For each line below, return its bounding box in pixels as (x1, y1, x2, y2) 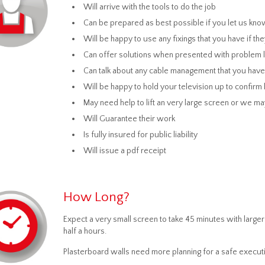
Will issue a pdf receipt (83, 146, 166, 156)
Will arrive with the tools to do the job (83, 2, 216, 12)
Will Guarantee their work (83, 114, 175, 124)
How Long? (63, 189, 130, 205)
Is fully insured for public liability (83, 130, 198, 140)
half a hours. (63, 227, 106, 236)
